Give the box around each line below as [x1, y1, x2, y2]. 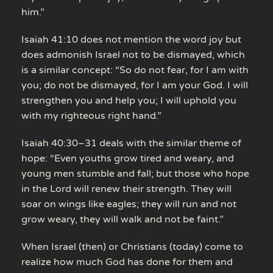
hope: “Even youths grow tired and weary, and [21, 152, 234, 165]
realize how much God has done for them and [21, 255, 233, 268]
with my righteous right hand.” [21, 109, 161, 122]
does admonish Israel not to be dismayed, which [21, 48, 245, 61]
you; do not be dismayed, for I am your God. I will [21, 79, 248, 91]
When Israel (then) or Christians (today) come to [21, 240, 243, 253]
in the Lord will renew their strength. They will [21, 182, 232, 195]
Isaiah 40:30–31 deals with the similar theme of [21, 136, 241, 149]
